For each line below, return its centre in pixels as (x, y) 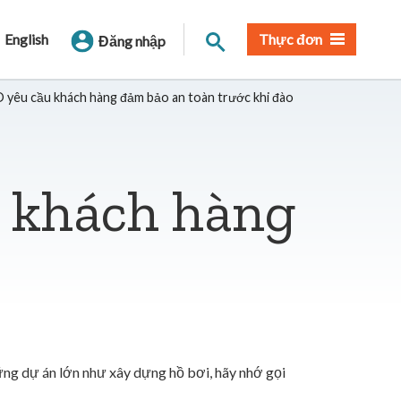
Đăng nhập (132, 40)
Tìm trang (245, 38)
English (26, 39)
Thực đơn (290, 39)
